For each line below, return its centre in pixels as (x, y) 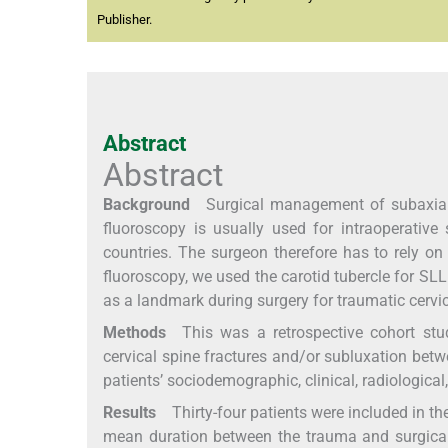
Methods (134, 333)
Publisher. (124, 20)
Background (146, 205)
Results (129, 413)
